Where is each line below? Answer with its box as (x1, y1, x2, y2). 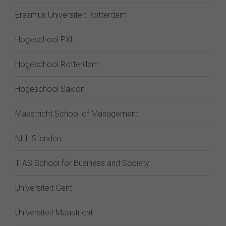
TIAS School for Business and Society (15, 158, 149, 168)
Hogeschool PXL (15, 35, 75, 44)
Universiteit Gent (15, 183, 72, 193)
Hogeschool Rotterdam (15, 60, 99, 69)
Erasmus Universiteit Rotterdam (15, 10, 127, 20)
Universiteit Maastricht (15, 208, 93, 217)
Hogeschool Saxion (15, 84, 85, 94)
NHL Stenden (15, 134, 61, 143)
